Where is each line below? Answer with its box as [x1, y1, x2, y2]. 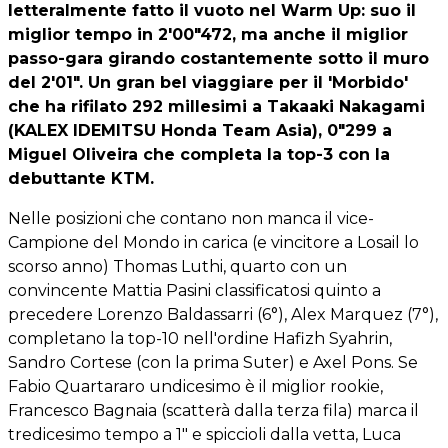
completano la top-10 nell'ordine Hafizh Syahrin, [8, 328, 392, 348]
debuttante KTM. [8, 168, 154, 188]
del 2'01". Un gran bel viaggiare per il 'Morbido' [8, 72, 408, 92]
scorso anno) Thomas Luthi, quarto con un [8, 256, 347, 276]
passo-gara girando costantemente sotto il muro [8, 48, 429, 68]
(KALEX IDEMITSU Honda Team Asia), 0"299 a [8, 120, 392, 140]
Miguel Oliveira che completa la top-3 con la [8, 144, 390, 164]
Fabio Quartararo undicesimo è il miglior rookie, [8, 376, 383, 396]
